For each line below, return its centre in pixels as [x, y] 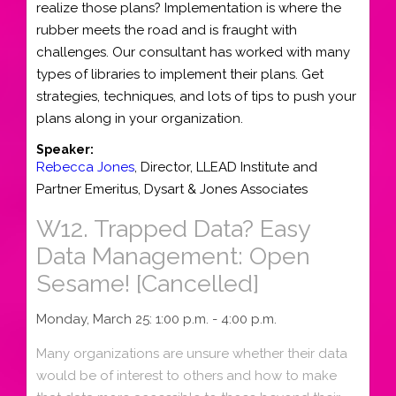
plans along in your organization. [140, 118]
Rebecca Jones [85, 167]
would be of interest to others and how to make [187, 375]
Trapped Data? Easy [202, 228]
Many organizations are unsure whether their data [192, 353]
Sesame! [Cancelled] [148, 283]
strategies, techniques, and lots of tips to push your [196, 96]
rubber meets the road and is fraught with [167, 30]
